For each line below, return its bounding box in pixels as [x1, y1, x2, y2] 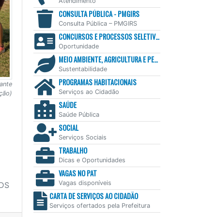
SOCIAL [58, 123, 78, 133]
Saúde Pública [58, 111, 99, 119]
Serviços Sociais [58, 134, 107, 141]
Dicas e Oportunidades [58, 156, 125, 164]
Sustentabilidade [58, 65, 107, 73]
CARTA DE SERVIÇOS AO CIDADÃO [49, 191, 138, 201]
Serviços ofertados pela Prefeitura [49, 202, 150, 210]
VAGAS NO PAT [58, 168, 97, 179]
